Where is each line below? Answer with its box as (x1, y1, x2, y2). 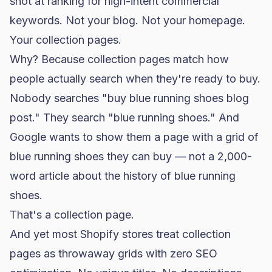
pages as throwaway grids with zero (10, 247, 195, 260)
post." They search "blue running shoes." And (10, 111, 239, 124)
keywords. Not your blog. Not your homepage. (10, 14, 245, 27)
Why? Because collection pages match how (10, 53, 229, 66)
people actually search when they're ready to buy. (10, 72, 260, 85)
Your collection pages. (10, 33, 121, 46)
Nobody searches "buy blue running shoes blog (10, 92, 249, 104)
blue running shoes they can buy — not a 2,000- (10, 150, 252, 163)
